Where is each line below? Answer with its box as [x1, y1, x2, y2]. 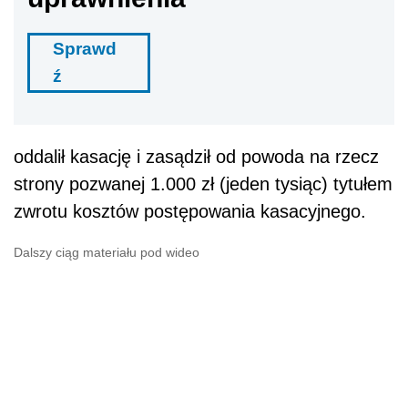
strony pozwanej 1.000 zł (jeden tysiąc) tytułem [14, 174, 393, 195]
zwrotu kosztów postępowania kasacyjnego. [14, 201, 366, 222]
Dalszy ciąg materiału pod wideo [14, 245, 199, 260]
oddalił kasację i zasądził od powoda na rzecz [14, 147, 379, 168]
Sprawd [53, 39, 117, 59]
